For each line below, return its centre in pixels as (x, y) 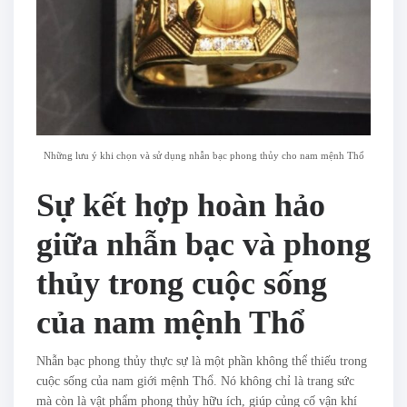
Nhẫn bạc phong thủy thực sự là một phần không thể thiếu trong (202, 362)
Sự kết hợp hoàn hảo (181, 206)
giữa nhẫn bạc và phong (203, 245)
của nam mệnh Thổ (171, 323)
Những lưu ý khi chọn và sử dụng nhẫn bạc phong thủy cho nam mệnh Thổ (203, 156)
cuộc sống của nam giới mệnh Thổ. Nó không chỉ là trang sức (195, 382)
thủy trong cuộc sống (182, 284)
